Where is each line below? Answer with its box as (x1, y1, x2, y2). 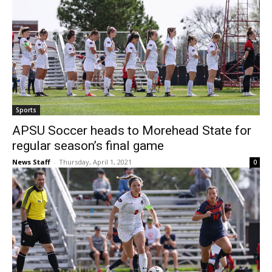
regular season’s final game (12, 138, 164, 154)
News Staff (12, 157, 50, 167)
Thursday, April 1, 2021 (59, 157, 132, 167)
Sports (16, 106, 36, 115)
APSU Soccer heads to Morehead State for (12, 123, 251, 138)
